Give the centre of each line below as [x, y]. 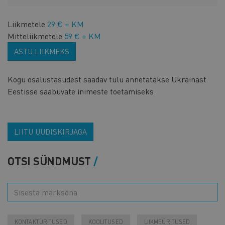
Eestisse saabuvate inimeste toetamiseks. [82, 91]
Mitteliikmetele [35, 36]
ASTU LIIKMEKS [42, 51]
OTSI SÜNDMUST [49, 160]
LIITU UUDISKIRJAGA [50, 131]
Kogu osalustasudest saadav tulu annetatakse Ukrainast [107, 79]
